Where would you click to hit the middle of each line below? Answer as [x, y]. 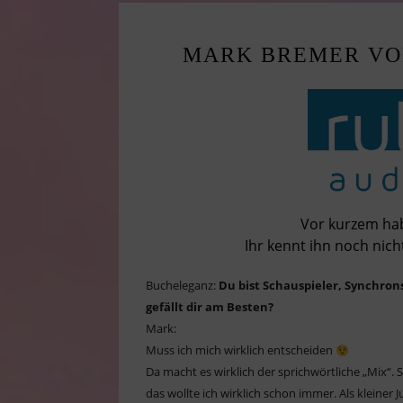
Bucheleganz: [182, 286]
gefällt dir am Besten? [210, 307]
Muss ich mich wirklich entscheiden [241, 350]
